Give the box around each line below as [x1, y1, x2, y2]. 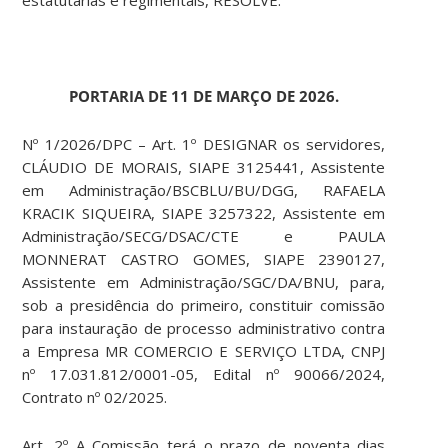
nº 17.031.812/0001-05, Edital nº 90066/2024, [22, 364, 386, 385]
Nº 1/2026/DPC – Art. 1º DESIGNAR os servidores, [22, 134, 386, 155]
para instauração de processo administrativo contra [22, 318, 386, 339]
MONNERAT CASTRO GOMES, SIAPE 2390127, [22, 249, 386, 270]
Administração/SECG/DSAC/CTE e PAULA [22, 226, 386, 247]
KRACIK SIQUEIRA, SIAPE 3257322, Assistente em [22, 203, 386, 224]
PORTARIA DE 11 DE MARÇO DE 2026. [68, 86, 339, 107]
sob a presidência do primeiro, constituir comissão [22, 295, 386, 316]
